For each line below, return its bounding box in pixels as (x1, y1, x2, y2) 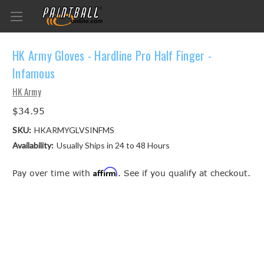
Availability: (12, 140, 54, 150)
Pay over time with (12, 167, 93, 178)
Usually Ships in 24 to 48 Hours (56, 140, 170, 150)
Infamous (12, 64, 55, 82)
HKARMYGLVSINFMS (34, 124, 114, 135)
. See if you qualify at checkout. (118, 167, 250, 178)
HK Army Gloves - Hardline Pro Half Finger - (12, 47, 212, 65)
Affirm (93, 166, 118, 177)
